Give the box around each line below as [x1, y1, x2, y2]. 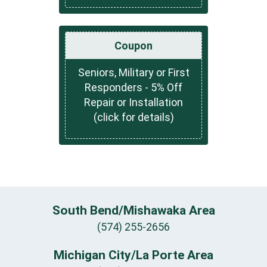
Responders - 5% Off [85, 81, 182, 94]
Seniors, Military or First [77, 66, 190, 79]
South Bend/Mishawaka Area [52, 203, 215, 218]
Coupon [114, 39, 153, 52]
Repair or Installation [84, 96, 183, 109]
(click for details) [93, 111, 174, 124]
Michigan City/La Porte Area [54, 247, 213, 262]
